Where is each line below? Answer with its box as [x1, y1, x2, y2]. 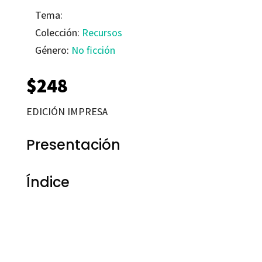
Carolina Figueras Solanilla [26, 218, 99, 226]
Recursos [81, 26, 122, 40]
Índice [26, 173, 70, 192]
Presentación [26, 135, 120, 155]
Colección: [35, 26, 82, 40]
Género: [35, 43, 71, 57]
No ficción [71, 43, 115, 57]
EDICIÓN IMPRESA [26, 105, 108, 119]
